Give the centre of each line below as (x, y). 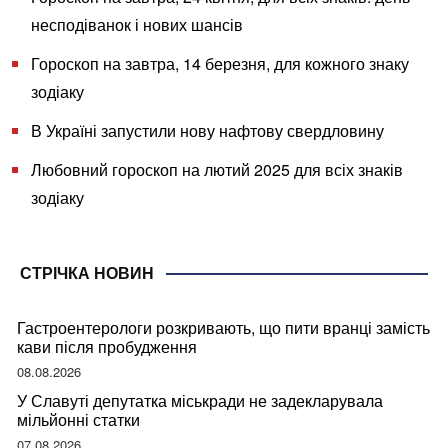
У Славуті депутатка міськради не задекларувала (200, 401)
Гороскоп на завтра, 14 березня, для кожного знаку (220, 63)
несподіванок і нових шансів (137, 24)
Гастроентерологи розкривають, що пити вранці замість (223, 328)
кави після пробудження (107, 347)
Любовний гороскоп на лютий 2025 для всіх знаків (217, 170)
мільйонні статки (78, 420)
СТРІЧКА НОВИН (87, 273)
